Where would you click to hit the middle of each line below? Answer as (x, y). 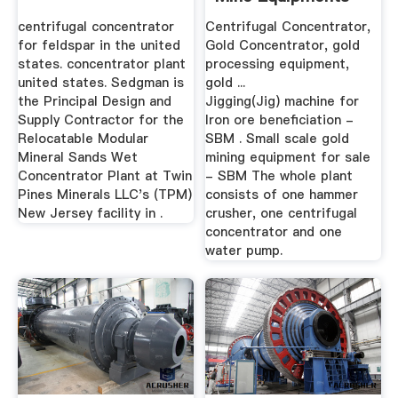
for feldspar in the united (99, 46)
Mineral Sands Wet (77, 158)
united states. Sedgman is (100, 83)
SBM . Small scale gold (278, 139)
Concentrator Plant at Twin (104, 176)
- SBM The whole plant (279, 176)
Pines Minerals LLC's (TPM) (104, 195)
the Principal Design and (94, 102)
